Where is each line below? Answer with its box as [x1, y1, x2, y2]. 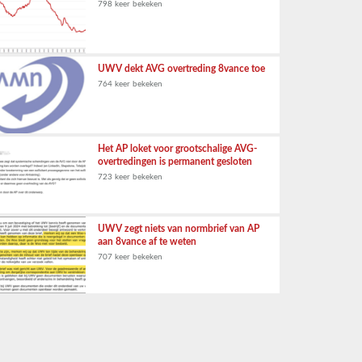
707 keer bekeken [98, 253, 162, 261]
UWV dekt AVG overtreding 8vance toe [98, 64, 265, 74]
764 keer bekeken [98, 80, 162, 88]
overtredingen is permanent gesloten [98, 157, 252, 166]
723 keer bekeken [98, 173, 162, 181]
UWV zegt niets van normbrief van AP [98, 224, 259, 234]
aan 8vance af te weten [98, 237, 196, 246]
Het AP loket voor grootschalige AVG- [98, 144, 257, 154]
